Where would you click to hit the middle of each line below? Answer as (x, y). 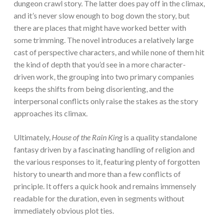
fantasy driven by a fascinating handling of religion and (104, 150)
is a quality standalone (160, 137)
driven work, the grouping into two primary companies (104, 77)
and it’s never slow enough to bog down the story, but (102, 16)
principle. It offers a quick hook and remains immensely (105, 186)
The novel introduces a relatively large (130, 40)
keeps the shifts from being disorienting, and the (94, 89)
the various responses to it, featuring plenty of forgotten (107, 162)
